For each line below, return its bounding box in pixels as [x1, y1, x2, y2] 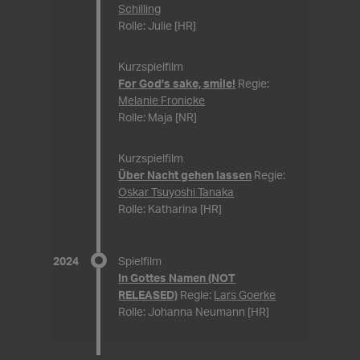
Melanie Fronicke [118, 93, 206, 107]
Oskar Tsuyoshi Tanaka [118, 185, 235, 198]
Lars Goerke [214, 288, 276, 301]
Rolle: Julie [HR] [118, 18, 197, 32]
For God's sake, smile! [118, 76, 236, 90]
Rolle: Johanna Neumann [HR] [118, 305, 270, 318]
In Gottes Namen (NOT [118, 271, 236, 284]
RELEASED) [118, 288, 178, 301]
